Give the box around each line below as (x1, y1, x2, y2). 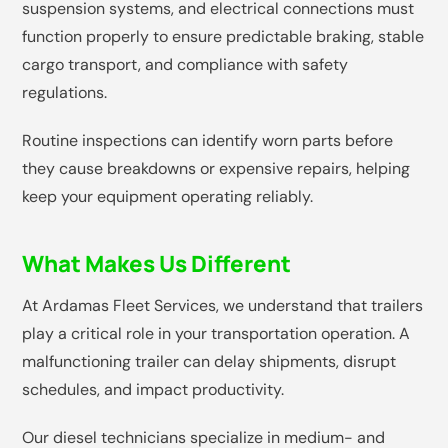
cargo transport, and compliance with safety (22, 54, 349, 76)
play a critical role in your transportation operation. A (22, 323, 411, 345)
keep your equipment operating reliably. (22, 186, 314, 208)
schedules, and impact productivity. (22, 379, 285, 401)
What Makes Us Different (22, 248, 292, 280)
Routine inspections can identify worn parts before (22, 130, 394, 152)
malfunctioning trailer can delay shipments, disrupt (22, 351, 397, 373)
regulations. (22, 82, 108, 104)
